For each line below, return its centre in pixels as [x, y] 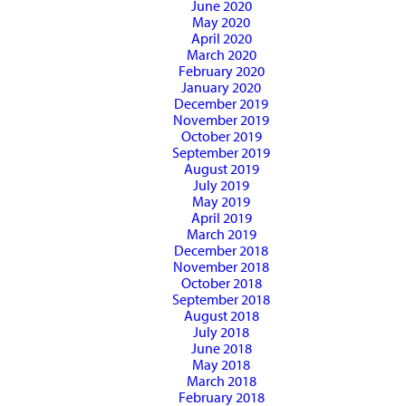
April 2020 [221, 39]
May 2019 [221, 202]
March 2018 [221, 381]
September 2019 [221, 153]
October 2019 [221, 136]
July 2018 [221, 332]
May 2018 [221, 365]
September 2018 [221, 300]
